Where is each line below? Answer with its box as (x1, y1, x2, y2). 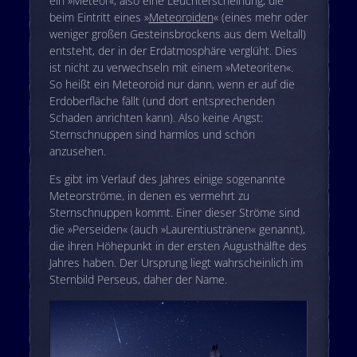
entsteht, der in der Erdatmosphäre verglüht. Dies (49, 43, 297, 59)
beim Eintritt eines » (49, 10, 149, 25)
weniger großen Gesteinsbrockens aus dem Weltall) (49, 26, 306, 42)
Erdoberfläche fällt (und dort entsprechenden (49, 93, 275, 109)
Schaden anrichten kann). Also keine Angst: (49, 110, 263, 126)
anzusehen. (49, 143, 106, 159)
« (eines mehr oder (213, 10, 308, 25)
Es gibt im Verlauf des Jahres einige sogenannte (49, 171, 285, 187)
